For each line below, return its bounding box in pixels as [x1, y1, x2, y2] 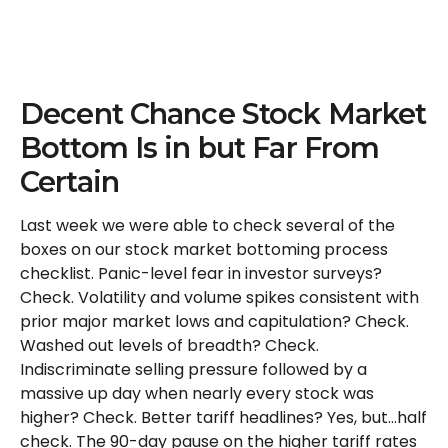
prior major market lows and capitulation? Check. [20, 310, 409, 333]
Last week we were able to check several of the [20, 214, 395, 237]
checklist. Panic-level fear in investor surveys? [20, 262, 382, 285]
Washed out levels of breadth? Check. [20, 334, 319, 357]
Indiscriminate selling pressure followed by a [20, 358, 367, 381]
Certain [20, 164, 119, 199]
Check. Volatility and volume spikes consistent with [20, 286, 419, 309]
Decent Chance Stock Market [20, 96, 427, 131]
